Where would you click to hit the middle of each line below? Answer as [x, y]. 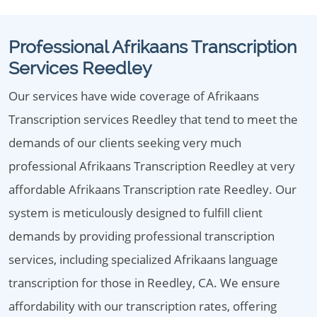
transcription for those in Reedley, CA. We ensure [144, 283]
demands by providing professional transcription [142, 236]
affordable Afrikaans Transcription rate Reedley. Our [152, 189]
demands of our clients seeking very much [125, 143]
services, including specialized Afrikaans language [143, 259]
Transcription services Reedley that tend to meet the [153, 119]
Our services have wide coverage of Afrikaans [134, 96]
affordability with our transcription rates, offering [143, 306]
